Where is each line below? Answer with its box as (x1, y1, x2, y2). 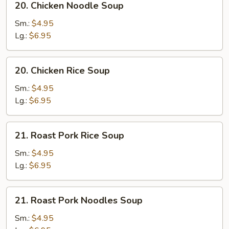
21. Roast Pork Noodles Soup (15, 194, 143, 207)
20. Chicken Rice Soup (15, 64, 110, 77)
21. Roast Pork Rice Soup (15, 129, 124, 142)
